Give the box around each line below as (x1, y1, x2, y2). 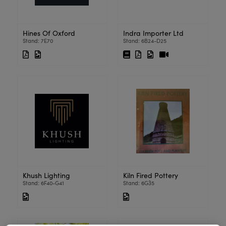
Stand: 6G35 (123, 179, 155, 187)
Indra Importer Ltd (123, 28, 184, 38)
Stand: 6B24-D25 (123, 37, 167, 45)
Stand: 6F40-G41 (22, 179, 64, 187)
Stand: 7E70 (22, 37, 53, 45)
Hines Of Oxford (22, 28, 75, 38)
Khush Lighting (22, 171, 70, 180)
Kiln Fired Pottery (123, 171, 179, 180)
